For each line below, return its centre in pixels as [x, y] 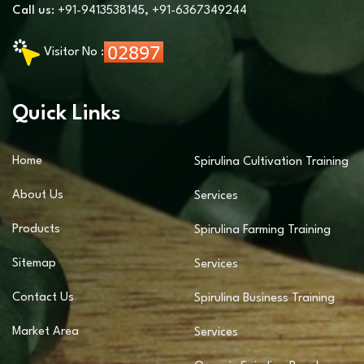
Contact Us [43, 298]
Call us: [35, 11]
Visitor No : [74, 52]
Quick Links [67, 114]
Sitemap [34, 264]
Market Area [45, 332]
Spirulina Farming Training [262, 230]
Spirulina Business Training [264, 299]
